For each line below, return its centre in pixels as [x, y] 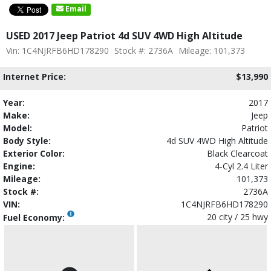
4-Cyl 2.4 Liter [241, 166]
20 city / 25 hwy [237, 217]
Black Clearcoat [237, 153]
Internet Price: [34, 76]
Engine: [19, 166]
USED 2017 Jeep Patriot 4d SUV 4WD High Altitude [124, 35]
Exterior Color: [34, 153]
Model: [18, 128]
